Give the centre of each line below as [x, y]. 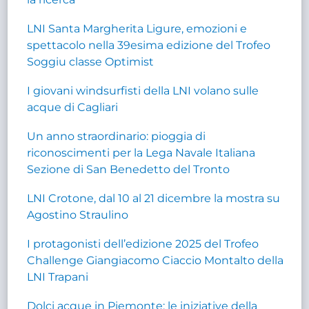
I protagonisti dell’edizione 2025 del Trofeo [143, 243]
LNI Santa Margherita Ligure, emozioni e [137, 28]
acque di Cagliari [73, 107]
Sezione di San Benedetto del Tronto [129, 169]
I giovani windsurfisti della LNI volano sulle [143, 90]
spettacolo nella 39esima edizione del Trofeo [149, 45]
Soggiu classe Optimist [91, 61]
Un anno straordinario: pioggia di [117, 136]
